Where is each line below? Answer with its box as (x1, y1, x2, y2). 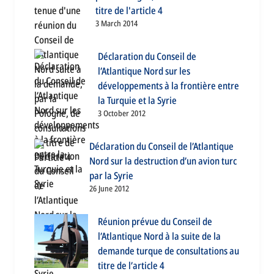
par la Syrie (89, 169, 133, 183)
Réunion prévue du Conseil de (98, 215, 212, 229)
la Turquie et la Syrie (98, 94, 177, 108)
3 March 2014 (95, 18, 138, 29)
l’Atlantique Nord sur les (98, 64, 190, 78)
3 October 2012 (98, 108, 146, 119)
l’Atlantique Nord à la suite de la (98, 229, 221, 243)
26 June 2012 (89, 183, 129, 194)
